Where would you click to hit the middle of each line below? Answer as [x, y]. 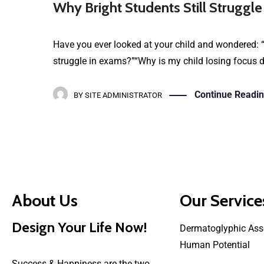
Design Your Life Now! [80, 227]
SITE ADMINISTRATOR [123, 95]
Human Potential [215, 245]
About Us [45, 200]
